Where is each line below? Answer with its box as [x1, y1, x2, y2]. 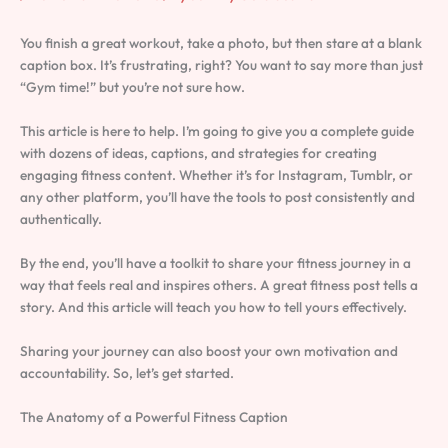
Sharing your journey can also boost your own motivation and [20, 341, 398, 360]
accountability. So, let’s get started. [20, 363, 234, 382]
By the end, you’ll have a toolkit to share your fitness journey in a [20, 253, 411, 272]
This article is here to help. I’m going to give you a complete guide [20, 122, 414, 141]
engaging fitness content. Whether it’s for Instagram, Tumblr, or [20, 166, 413, 185]
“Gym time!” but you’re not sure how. [20, 78, 245, 97]
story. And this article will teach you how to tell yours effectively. [20, 297, 407, 316]
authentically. [20, 210, 102, 229]
